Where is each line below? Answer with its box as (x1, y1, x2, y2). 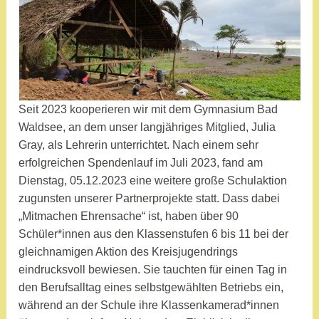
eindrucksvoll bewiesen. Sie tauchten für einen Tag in (19, 263, 288, 276)
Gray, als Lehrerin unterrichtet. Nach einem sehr (19, 139, 259, 152)
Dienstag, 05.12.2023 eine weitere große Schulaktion (19, 174, 288, 187)
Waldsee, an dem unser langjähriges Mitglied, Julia (19, 121, 276, 134)
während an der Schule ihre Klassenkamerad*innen (19, 299, 280, 312)
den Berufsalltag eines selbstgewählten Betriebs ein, (19, 281, 284, 294)
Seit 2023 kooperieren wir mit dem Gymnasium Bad (19, 103, 278, 116)
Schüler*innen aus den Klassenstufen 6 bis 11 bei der (19, 228, 289, 241)
